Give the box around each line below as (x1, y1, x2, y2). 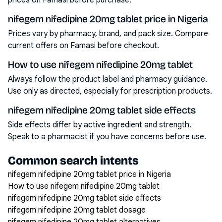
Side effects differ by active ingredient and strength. (8, 120, 191, 130)
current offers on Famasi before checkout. (8, 41, 159, 51)
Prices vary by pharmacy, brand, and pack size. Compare (8, 29, 208, 39)
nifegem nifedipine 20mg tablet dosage (8, 205, 146, 215)
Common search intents (8, 154, 139, 167)
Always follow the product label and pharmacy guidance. (8, 74, 207, 84)
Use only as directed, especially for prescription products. (8, 86, 212, 96)
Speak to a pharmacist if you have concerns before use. (8, 132, 206, 142)
